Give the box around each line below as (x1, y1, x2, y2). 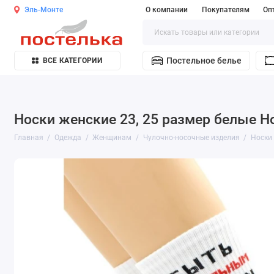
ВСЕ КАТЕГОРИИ (42, 56, 102, 65)
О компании (145, 6, 188, 14)
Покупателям (201, 6, 250, 14)
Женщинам (92, 133, 132, 142)
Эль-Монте (24, 6, 64, 14)
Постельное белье (166, 56, 242, 66)
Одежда (54, 133, 82, 142)
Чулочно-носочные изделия (143, 133, 240, 142)
